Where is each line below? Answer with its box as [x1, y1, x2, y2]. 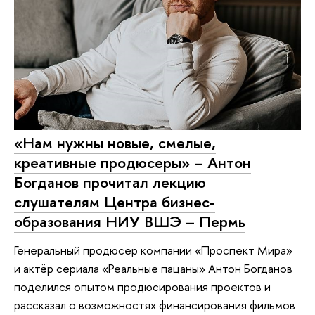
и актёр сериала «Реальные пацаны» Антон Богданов [14, 259, 292, 276]
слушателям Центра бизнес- [14, 191, 215, 212]
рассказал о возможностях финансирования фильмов [14, 296, 295, 313]
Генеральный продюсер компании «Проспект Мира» [14, 241, 292, 258]
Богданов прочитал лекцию [14, 171, 206, 193]
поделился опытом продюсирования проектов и [14, 278, 271, 295]
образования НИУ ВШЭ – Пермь [14, 210, 245, 232]
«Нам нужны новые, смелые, [14, 131, 216, 153]
